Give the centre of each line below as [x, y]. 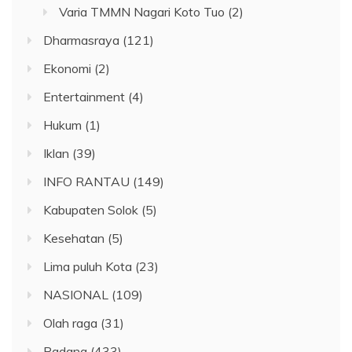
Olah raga [70, 323]
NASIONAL [76, 294]
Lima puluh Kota [88, 266]
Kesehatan [74, 238]
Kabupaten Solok [91, 209]
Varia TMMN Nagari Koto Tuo [142, 11]
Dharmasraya [81, 40]
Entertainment [84, 96]
